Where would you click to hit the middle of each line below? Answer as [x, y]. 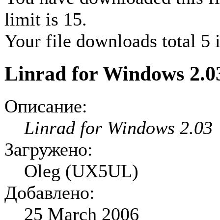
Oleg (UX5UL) [81, 171]
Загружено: [49, 149]
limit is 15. [46, 19]
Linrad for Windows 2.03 [118, 127]
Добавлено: [50, 192]
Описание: [46, 106]
